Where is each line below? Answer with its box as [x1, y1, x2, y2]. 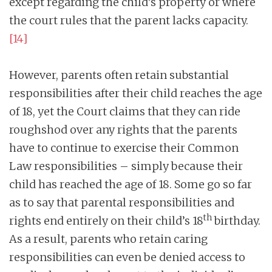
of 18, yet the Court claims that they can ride [9, 104, 240, 118]
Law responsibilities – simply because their [9, 158, 243, 173]
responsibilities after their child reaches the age [9, 86, 262, 100]
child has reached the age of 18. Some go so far [9, 177, 252, 191]
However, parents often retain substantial [9, 67, 229, 82]
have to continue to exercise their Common [9, 140, 239, 155]
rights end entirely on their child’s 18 [9, 213, 203, 228]
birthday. [212, 213, 260, 228]
